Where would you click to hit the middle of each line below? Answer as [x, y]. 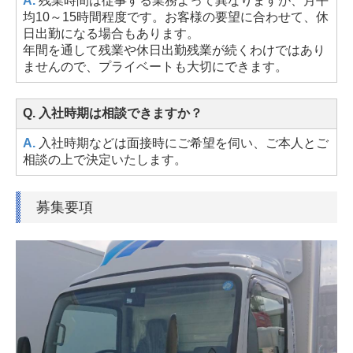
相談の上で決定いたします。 [105, 159]
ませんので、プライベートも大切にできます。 [155, 66]
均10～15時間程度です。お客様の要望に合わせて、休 [176, 17]
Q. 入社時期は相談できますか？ [113, 113]
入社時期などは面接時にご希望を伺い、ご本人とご [184, 143]
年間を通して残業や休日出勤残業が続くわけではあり [174, 50]
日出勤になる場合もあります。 [111, 33]
